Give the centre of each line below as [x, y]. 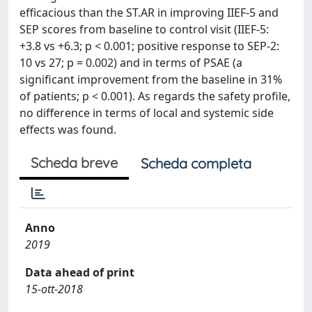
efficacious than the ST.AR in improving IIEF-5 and [149, 13]
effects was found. [68, 130]
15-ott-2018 [54, 289]
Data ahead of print [80, 272]
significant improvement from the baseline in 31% [151, 79]
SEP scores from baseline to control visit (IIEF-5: [144, 29]
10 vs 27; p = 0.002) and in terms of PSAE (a [131, 63]
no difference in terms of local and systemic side [147, 113]
